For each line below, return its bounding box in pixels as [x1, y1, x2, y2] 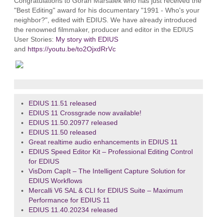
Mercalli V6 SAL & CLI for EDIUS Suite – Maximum [28, 187, 183, 195]
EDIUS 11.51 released [28, 100, 96, 108]
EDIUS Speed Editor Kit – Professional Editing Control [28, 148, 193, 156]
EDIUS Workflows [28, 177, 82, 185]
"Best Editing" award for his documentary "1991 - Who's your [14, 7, 200, 15]
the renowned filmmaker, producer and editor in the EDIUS [14, 26, 193, 34]
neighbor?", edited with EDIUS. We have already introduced [14, 16, 197, 24]
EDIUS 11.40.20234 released [28, 206, 118, 214]
